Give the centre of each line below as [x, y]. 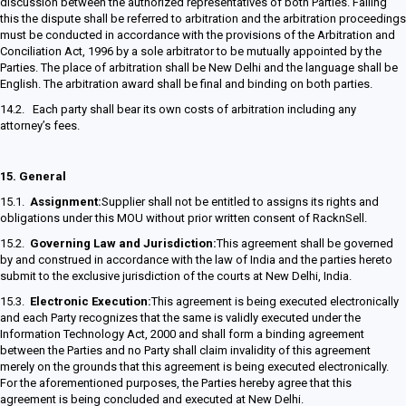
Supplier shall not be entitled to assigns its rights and [240, 202]
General [43, 176]
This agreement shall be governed [305, 243]
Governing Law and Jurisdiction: [123, 243]
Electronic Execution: [91, 301]
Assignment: [66, 202]
